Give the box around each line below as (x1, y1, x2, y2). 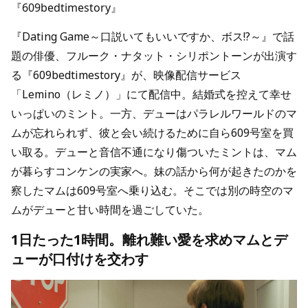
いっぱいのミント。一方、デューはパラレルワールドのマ (11, 106, 297, 121)
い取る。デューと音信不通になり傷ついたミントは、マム (11, 144, 297, 159)
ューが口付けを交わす (11, 250, 148, 268)
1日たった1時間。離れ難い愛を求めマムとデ (11, 230, 287, 249)
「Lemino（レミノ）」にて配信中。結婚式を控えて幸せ (11, 87, 291, 102)
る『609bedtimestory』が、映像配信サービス (11, 67, 241, 82)
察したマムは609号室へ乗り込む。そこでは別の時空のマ (11, 183, 294, 198)
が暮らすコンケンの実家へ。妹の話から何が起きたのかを (11, 164, 297, 179)
